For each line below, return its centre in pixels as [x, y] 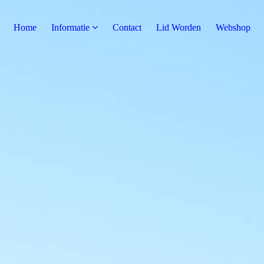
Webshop [233, 27]
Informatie [70, 27]
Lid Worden [179, 27]
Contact [127, 27]
